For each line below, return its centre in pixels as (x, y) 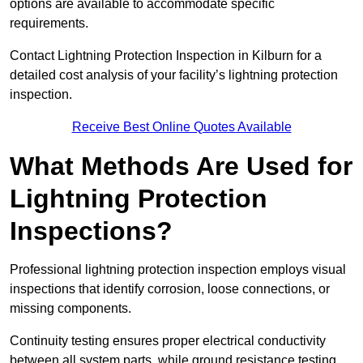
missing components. (70, 309)
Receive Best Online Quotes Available (181, 127)
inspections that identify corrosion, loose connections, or (170, 289)
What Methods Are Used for (181, 167)
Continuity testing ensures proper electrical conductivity (168, 341)
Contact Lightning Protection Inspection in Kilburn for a (166, 56)
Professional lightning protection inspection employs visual (178, 270)
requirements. (49, 23)
